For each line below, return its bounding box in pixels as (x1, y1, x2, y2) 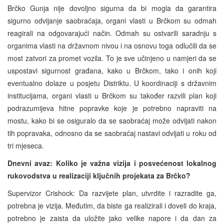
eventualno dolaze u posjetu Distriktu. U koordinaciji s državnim (7, 77, 216, 88)
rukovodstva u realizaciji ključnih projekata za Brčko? (7, 170, 190, 180)
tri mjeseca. (7, 140, 44, 150)
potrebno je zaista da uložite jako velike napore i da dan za (7, 212, 216, 223)
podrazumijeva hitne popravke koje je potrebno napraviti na (7, 102, 216, 113)
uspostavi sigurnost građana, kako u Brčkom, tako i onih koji (7, 65, 216, 75)
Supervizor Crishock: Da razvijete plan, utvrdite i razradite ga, (7, 187, 216, 198)
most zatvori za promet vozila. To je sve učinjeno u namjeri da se (7, 52, 216, 63)
